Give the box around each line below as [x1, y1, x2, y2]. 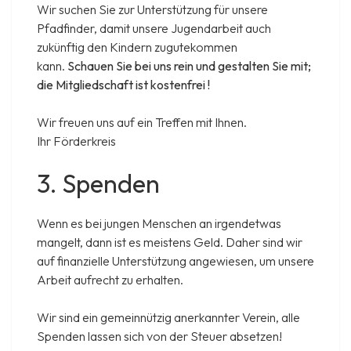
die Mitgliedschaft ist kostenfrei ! [37, 76, 210, 92]
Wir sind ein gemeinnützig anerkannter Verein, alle [37, 309, 300, 326]
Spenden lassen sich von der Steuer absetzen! [37, 328, 282, 345]
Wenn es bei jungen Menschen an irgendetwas [37, 215, 281, 232]
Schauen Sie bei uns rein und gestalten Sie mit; [67, 57, 311, 74]
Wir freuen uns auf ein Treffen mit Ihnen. [37, 114, 247, 130]
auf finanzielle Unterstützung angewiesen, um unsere [37, 253, 314, 270]
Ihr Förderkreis [37, 132, 116, 149]
